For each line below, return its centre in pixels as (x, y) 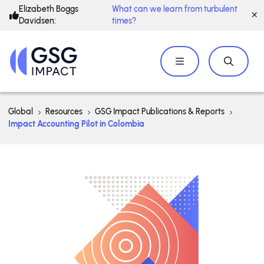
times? (124, 21)
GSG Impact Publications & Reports (160, 112)
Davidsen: (37, 21)
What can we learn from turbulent (174, 9)
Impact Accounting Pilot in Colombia (76, 124)
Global (21, 112)
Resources (64, 112)
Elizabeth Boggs (49, 9)
